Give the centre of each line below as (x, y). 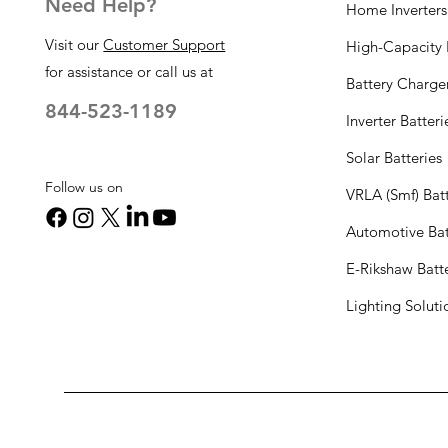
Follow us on (84, 187)
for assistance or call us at (129, 72)
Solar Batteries (394, 158)
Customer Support (164, 45)
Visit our (74, 45)
